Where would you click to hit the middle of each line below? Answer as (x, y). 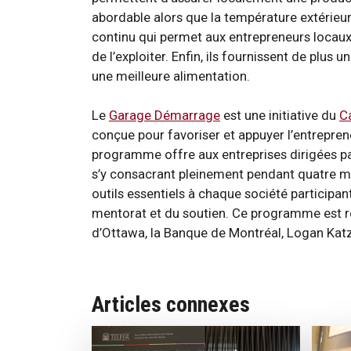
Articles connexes (171, 304)
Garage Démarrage (165, 115)
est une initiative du (280, 115)
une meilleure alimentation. (171, 76)
